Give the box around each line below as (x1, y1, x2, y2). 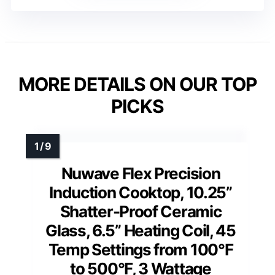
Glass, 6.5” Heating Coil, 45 (45, 221, 236, 241)
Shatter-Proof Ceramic (60, 202, 222, 222)
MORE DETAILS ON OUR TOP (18, 73, 257, 96)
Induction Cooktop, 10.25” (49, 183, 232, 203)
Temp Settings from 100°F (48, 240, 233, 260)
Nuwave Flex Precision (61, 164, 220, 184)
